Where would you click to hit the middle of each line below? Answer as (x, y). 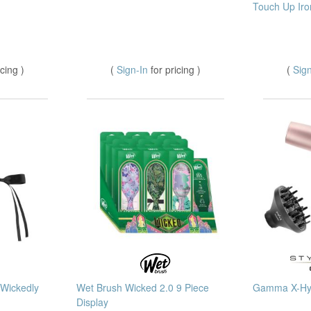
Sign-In (134, 69)
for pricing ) (176, 69)
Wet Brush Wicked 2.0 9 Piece (143, 288)
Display (92, 302)
